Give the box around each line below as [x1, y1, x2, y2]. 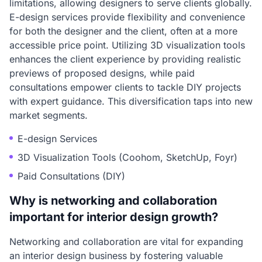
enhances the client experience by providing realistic [9, 53, 241, 65]
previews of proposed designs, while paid [9, 67, 195, 79]
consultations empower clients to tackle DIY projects [9, 81, 241, 93]
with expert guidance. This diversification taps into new [9, 95, 253, 107]
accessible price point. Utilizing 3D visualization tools [9, 39, 245, 51]
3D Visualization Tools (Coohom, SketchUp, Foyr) [18, 151, 237, 163]
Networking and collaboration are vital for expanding [9, 236, 243, 247]
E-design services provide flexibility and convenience [9, 11, 245, 23]
